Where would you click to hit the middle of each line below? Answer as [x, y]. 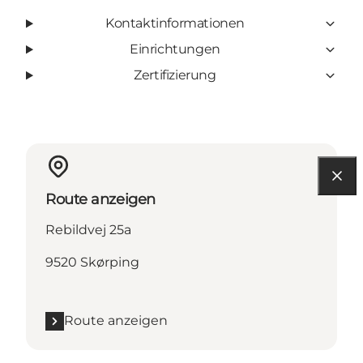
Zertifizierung [175, 75]
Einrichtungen [175, 49]
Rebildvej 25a [88, 230]
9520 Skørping [92, 263]
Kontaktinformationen [175, 23]
